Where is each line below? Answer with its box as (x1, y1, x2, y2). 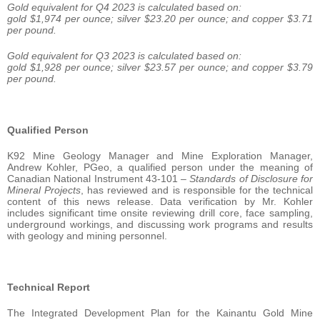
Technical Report (7, 281, 90, 293)
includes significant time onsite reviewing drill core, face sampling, (7, 206, 313, 219)
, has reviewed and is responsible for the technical (81, 184, 314, 196)
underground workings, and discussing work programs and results (7, 218, 313, 230)
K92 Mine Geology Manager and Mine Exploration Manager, (7, 149, 313, 161)
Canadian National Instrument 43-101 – (7, 172, 190, 184)
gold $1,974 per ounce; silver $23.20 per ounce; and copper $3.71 (7, 12, 313, 24)
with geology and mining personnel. (7, 229, 167, 241)
